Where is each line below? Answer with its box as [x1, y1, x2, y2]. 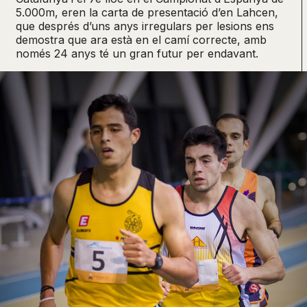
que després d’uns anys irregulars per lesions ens [16, 19, 274, 34]
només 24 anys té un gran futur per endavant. [16, 47, 258, 61]
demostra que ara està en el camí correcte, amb [16, 33, 267, 47]
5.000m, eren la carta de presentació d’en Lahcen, [16, 5, 278, 20]
